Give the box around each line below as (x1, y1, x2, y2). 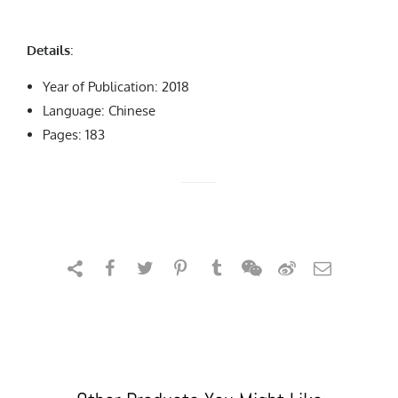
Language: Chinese (43, 102, 155, 120)
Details (27, 42, 70, 60)
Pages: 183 (43, 126, 105, 144)
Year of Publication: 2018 (43, 78, 189, 96)
